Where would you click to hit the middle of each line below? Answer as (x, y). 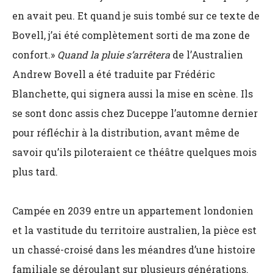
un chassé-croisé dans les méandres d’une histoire (134, 250)
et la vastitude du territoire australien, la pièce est (134, 230)
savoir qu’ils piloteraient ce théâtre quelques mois (134, 152)
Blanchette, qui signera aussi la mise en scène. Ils (133, 94)
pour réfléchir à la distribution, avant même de (126, 133)
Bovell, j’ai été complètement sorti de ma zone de (131, 35)
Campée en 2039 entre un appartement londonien (133, 211)
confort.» (35, 55)
